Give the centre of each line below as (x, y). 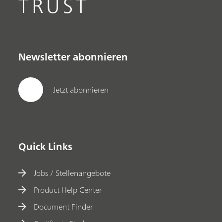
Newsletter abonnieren (73, 57)
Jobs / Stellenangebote (72, 173)
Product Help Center (68, 190)
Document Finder (63, 206)
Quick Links (46, 147)
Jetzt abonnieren (81, 89)
